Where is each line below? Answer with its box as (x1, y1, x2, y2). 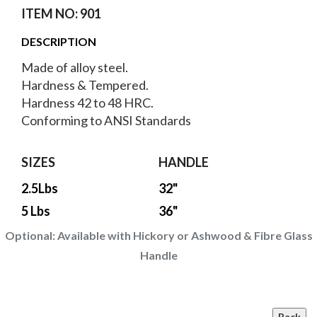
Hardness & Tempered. (21, 77, 149, 93)
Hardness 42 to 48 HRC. (21, 95, 154, 111)
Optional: (4, 229, 57, 243)
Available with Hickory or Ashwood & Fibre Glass (57, 229, 313, 243)
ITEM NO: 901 (21, 6, 101, 22)
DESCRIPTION (21, 35, 96, 49)
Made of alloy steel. (21, 59, 128, 76)
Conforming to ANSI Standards (21, 113, 191, 129)
